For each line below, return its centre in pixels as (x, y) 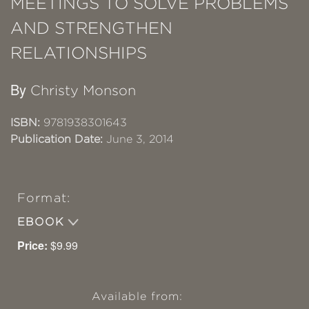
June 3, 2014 (138, 139)
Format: (44, 198)
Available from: (137, 296)
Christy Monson (83, 90)
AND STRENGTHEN (91, 28)
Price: (32, 245)
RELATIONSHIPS (79, 53)
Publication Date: (57, 139)
